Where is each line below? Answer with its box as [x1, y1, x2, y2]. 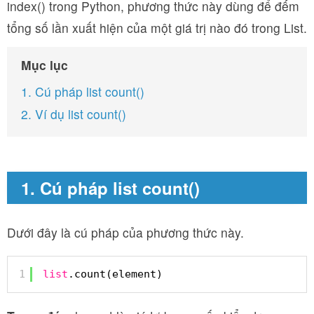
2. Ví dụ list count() [21, 105, 126, 123]
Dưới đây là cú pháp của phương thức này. [7, 224, 244, 241]
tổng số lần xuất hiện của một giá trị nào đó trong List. [7, 19, 307, 36]
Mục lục [21, 56, 68, 74]
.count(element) [68, 267, 163, 280]
